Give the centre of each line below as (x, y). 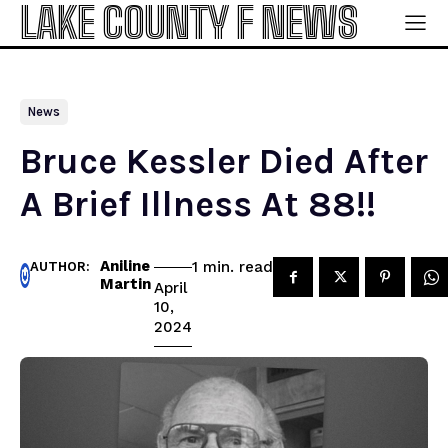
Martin (125, 284)
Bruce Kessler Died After (224, 161)
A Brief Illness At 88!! (198, 204)
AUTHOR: (60, 266)
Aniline (125, 266)
